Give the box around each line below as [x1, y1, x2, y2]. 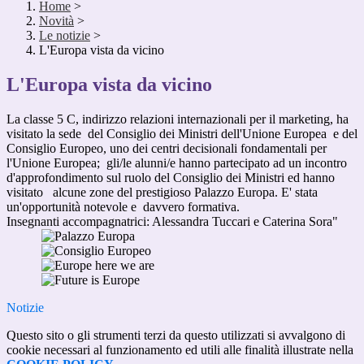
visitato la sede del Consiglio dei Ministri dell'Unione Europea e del [6, 127, 357, 141]
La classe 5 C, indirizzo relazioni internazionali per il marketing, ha [6, 112, 349, 127]
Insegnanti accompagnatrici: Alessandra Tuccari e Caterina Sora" [6, 214, 338, 229]
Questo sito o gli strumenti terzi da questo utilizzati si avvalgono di [6, 328, 345, 343]
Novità [39, 14, 74, 28]
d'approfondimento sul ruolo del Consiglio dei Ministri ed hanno [6, 171, 335, 185]
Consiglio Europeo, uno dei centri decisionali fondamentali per [6, 141, 327, 156]
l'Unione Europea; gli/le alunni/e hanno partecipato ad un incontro [6, 156, 347, 171]
